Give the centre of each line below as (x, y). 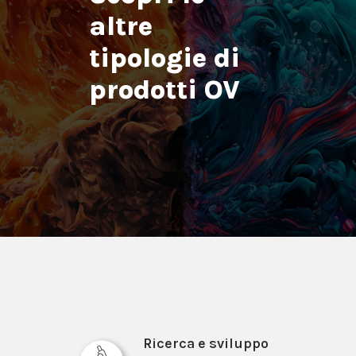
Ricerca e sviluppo (206, 343)
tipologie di (164, 58)
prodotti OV (164, 89)
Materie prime (257, 162)
